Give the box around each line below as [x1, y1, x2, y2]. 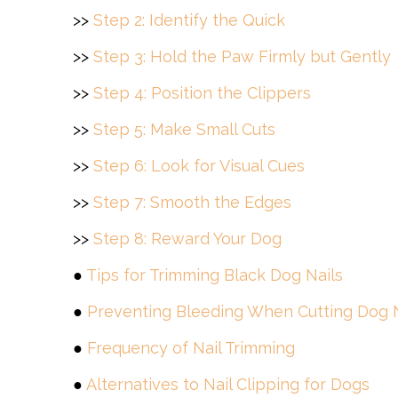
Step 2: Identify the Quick [93, 11, 285, 29]
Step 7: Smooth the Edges [93, 193, 291, 211]
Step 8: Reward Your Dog [93, 229, 282, 248]
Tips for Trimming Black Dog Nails [86, 266, 343, 284]
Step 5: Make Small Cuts [93, 120, 275, 139]
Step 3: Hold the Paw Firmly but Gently [93, 47, 391, 66]
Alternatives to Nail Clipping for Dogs [86, 375, 370, 394]
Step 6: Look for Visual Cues [93, 156, 305, 175]
